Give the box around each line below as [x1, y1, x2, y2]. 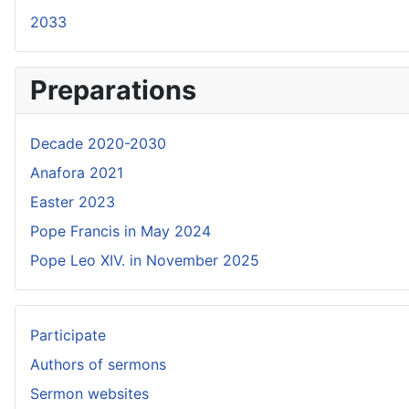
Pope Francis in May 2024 [30, 222, 211, 240]
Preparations [30, 74, 196, 106]
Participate [30, 326, 106, 344]
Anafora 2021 [30, 163, 123, 182]
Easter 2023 [30, 193, 115, 211]
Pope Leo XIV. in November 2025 [30, 251, 259, 269]
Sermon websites [30, 384, 149, 403]
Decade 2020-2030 [30, 134, 166, 152]
